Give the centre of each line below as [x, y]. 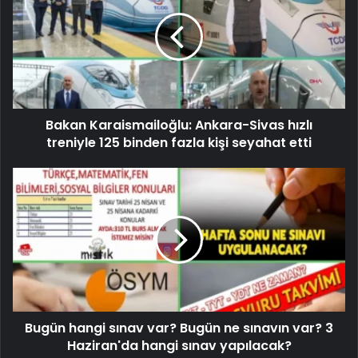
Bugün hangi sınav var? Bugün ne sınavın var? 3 [179, 328]
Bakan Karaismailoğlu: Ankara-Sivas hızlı [179, 125]
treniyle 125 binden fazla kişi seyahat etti [179, 142]
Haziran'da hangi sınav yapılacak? [179, 345]
